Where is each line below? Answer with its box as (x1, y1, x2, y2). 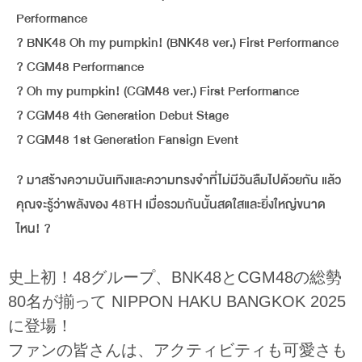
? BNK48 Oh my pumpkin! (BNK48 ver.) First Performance (16, 31, 339, 54)
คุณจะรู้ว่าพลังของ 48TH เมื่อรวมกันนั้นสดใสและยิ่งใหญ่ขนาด (16, 192, 326, 216)
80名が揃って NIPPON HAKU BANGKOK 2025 (8, 292, 346, 310)
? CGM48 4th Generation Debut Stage (16, 103, 229, 127)
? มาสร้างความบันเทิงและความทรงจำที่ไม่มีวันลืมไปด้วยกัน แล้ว (16, 168, 341, 192)
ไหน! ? (16, 217, 51, 240)
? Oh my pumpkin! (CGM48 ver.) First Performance (16, 79, 299, 103)
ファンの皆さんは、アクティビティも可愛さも (8, 340, 347, 359)
